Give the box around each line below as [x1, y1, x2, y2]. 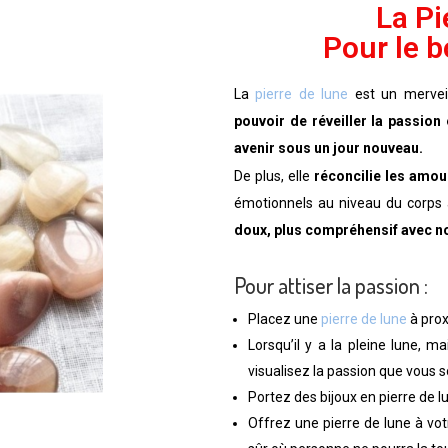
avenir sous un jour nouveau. [234, 140, 423, 157]
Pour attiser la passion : [234, 271, 428, 300]
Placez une [248, 311, 321, 328]
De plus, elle [234, 168, 315, 185]
